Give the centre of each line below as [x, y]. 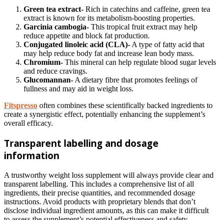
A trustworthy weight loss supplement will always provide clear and [109, 175]
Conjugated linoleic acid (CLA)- [77, 45]
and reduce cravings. [55, 71]
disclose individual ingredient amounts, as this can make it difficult [106, 210]
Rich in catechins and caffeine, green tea [147, 9]
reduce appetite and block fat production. [87, 36]
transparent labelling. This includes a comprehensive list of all [99, 184]
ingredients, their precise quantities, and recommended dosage [99, 192]
